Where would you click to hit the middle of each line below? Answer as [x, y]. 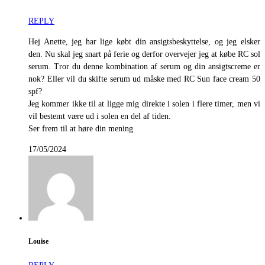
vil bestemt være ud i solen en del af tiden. [100, 116]
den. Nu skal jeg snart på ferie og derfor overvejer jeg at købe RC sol [144, 54]
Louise [38, 242]
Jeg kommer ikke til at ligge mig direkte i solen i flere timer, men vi [144, 104]
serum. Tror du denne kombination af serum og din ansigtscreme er [144, 66]
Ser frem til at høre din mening [81, 128]
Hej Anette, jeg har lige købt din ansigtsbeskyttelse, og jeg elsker [144, 41]
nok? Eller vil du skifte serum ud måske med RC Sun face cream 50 [144, 79]
